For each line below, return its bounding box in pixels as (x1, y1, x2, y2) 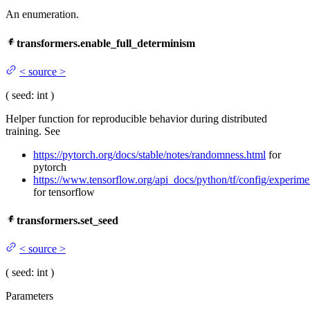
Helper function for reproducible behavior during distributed (6, 112, 267, 125)
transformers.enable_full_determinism (17, 37, 195, 49)
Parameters (6, 290, 53, 302)
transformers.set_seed (17, 215, 118, 227)
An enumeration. (6, 8, 79, 21)
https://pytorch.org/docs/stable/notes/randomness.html (33, 148, 266, 161)
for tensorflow (33, 185, 95, 198)
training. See (6, 125, 60, 137)
